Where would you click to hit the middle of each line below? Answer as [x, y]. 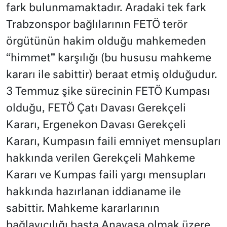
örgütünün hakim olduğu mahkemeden [106, 42]
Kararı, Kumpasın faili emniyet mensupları [113, 142]
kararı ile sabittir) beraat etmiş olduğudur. [112, 75]
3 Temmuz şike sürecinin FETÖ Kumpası [108, 92]
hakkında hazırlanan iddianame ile [93, 192]
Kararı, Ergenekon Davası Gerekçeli [96, 125]
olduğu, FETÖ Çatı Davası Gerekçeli [96, 108]
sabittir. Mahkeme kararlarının [83, 209]
